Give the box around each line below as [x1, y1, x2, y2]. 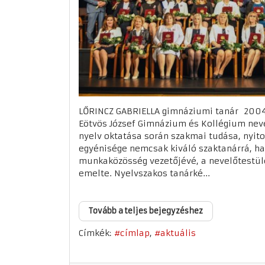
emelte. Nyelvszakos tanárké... [79, 168, 210, 179]
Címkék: [79, 228, 111, 238]
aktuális [160, 228, 196, 239]
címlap [120, 228, 150, 239]
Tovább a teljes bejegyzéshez [89, 206, 203, 216]
